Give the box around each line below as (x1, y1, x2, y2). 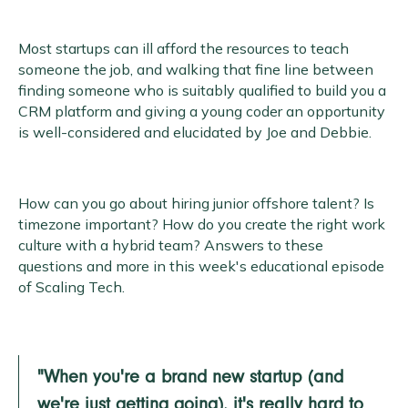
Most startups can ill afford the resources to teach (18, 38, 349, 57)
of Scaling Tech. (18, 277, 125, 296)
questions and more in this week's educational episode (18, 256, 384, 275)
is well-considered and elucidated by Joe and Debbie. (18, 122, 372, 141)
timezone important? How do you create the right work (18, 214, 385, 233)
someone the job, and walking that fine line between (18, 59, 373, 78)
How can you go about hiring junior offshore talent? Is (18, 193, 374, 212)
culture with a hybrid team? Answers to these (18, 235, 323, 254)
